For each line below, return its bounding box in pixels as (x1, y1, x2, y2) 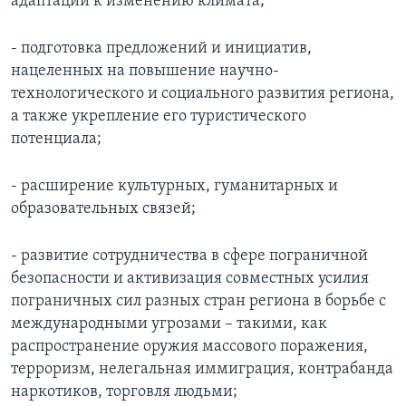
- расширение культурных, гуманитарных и (11, 178, 338, 196)
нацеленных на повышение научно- (11, 63, 279, 81)
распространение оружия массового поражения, (11, 338, 368, 356)
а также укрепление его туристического (11, 108, 306, 126)
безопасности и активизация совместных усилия (11, 270, 369, 288)
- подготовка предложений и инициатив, (11, 40, 312, 58)
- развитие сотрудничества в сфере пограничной (11, 247, 368, 266)
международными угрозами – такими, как (11, 315, 327, 333)
